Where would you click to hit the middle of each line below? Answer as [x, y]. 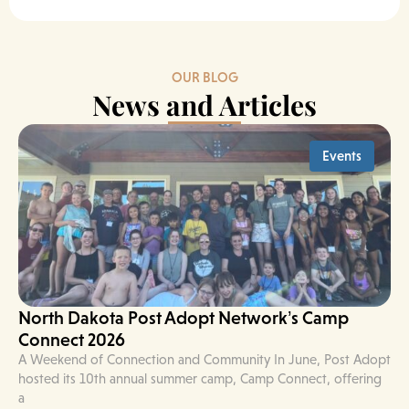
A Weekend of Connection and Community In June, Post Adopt [204, 359]
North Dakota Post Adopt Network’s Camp [184, 317]
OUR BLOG [204, 77]
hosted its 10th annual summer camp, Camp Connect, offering [200, 378]
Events [342, 156]
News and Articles [204, 105]
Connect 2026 [72, 339]
